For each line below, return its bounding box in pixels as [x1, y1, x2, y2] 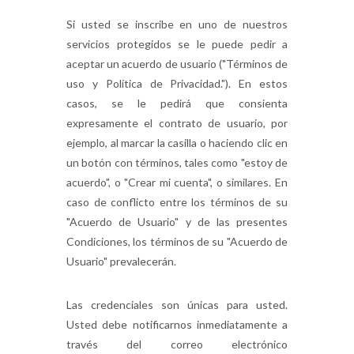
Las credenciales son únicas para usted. [66, 298, 288, 311]
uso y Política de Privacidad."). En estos [66, 77, 288, 90]
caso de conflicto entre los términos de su [66, 195, 288, 209]
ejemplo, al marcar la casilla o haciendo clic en [66, 136, 288, 149]
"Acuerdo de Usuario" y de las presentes [66, 215, 288, 228]
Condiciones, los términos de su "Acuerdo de [66, 235, 288, 248]
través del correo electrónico [66, 337, 288, 351]
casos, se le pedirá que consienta [66, 96, 288, 110]
